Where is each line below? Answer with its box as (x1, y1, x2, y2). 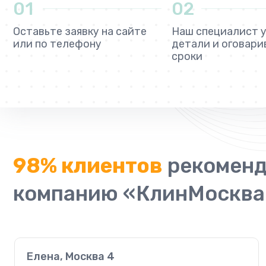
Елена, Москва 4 (27, 249, 115, 263)
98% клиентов (13, 153, 163, 178)
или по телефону (13, 37, 102, 50)
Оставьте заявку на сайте (13, 24, 147, 38)
